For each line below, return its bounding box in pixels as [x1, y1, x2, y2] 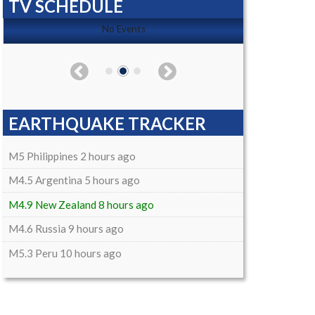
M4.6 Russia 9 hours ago [8, 222, 124, 236]
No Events [101, 23, 146, 35]
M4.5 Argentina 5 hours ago [8, 174, 140, 187]
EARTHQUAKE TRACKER [8, 113, 206, 134]
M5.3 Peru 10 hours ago [8, 246, 122, 259]
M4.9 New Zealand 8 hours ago [8, 198, 154, 211]
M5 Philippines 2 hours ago [8, 149, 136, 162]
